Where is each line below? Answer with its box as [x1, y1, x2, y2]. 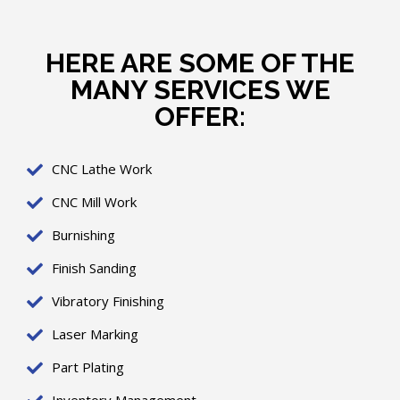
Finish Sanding [51, 259, 137, 277]
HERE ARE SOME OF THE [46, 47, 354, 79]
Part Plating [51, 358, 124, 376]
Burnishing [51, 226, 115, 244]
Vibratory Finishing [51, 292, 164, 310]
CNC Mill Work [51, 193, 137, 211]
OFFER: [154, 101, 246, 132]
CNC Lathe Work [51, 160, 152, 178]
